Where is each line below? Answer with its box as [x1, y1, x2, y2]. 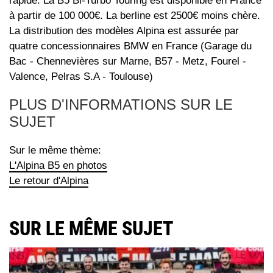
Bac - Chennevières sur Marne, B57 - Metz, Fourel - [9, 55, 246, 68]
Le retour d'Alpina [9, 175, 88, 187]
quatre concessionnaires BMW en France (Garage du [9, 40, 252, 52]
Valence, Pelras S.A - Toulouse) [9, 71, 153, 83]
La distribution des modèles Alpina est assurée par [9, 25, 239, 37]
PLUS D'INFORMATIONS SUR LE [9, 96, 233, 113]
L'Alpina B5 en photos [9, 160, 107, 172]
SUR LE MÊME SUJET [9, 217, 174, 241]
